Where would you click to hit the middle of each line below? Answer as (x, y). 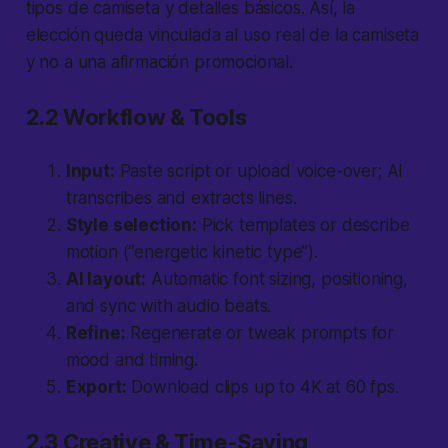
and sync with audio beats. (168, 306)
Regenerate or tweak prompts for (260, 333)
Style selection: (131, 225)
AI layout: (106, 279)
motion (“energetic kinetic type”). (191, 252)
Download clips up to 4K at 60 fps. (262, 387)
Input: (90, 171)
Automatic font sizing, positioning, (277, 279)
